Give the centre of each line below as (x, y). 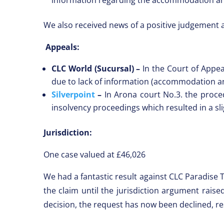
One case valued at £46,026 (94, 154)
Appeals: (62, 47)
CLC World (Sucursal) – (97, 68)
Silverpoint (73, 94)
